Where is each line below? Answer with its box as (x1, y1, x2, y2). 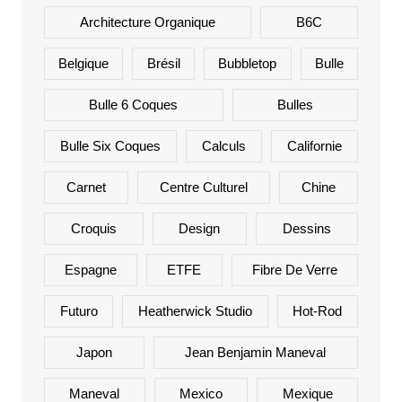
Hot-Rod (293, 303, 343, 319)
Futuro (59, 303, 98, 319)
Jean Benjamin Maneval (185, 345, 327, 361)
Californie (287, 138, 343, 154)
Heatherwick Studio (137, 303, 252, 319)
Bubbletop (218, 56, 277, 72)
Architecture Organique (79, 14, 215, 31)
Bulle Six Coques (59, 138, 161, 154)
